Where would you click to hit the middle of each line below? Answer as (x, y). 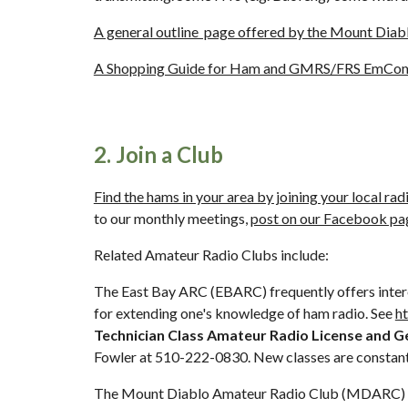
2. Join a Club (158, 154)
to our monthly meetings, (172, 218)
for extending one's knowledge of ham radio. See (244, 313)
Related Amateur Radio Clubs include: (211, 255)
